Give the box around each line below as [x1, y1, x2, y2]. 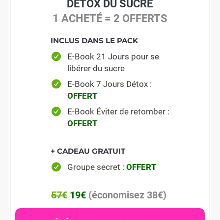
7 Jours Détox [96, 79, 148, 89]
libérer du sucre [67, 63, 125, 74]
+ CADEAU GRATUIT [51, 146, 125, 156]
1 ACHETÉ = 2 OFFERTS [52, 12, 167, 25]
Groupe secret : [67, 162, 124, 172]
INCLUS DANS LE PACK [51, 36, 138, 46]
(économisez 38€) [88, 189, 166, 201]
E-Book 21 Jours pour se [67, 52, 159, 62]
